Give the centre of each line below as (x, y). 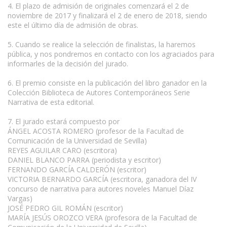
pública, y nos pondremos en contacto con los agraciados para (111, 54)
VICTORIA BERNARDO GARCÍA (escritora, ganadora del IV (102, 179)
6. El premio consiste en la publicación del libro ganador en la (107, 83)
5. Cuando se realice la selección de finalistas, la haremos (102, 44)
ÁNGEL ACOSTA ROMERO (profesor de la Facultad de (96, 131)
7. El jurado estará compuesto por (64, 121)
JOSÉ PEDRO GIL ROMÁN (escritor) (65, 208)
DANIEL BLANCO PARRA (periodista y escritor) (84, 160)
